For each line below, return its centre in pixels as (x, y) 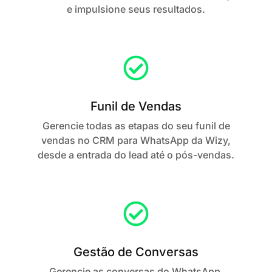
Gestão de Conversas (136, 252)
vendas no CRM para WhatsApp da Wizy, (136, 141)
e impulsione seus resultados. (136, 9)
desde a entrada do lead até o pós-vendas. (136, 155)
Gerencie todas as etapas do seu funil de (136, 126)
